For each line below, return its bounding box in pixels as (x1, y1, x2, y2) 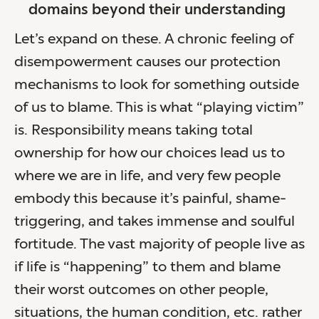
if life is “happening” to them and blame (14, 260, 281, 275)
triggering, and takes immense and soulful (14, 214, 295, 229)
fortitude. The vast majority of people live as (14, 237, 305, 252)
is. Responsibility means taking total (14, 123, 253, 138)
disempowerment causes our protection (14, 55, 281, 70)
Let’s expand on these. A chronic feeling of (14, 32, 293, 47)
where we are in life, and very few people (14, 169, 281, 184)
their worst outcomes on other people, (14, 283, 268, 298)
